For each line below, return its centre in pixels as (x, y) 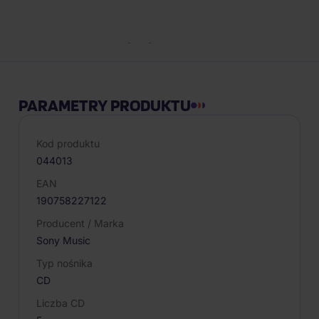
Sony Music (63, 240)
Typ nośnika (64, 263)
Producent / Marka (80, 223)
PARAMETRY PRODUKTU (105, 105)
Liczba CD (61, 303)
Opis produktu (159, 36)
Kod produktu (68, 143)
